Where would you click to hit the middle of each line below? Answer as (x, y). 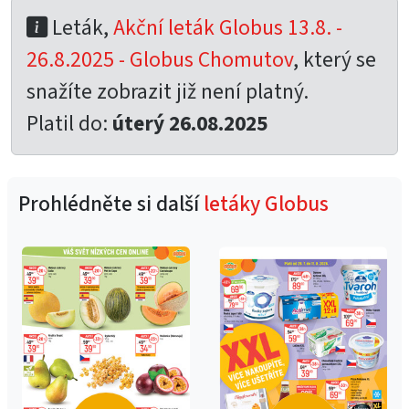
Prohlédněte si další (111, 204)
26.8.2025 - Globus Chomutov (160, 60)
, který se (335, 60)
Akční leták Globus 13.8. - (228, 28)
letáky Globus (266, 204)
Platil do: (69, 124)
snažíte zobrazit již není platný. (168, 92)
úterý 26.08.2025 (190, 124)
